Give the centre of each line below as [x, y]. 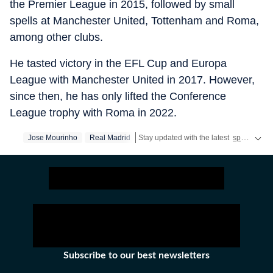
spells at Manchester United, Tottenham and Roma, [134, 21]
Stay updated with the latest [185, 138]
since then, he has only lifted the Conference [118, 96]
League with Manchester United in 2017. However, [132, 80]
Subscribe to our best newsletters [136, 255]
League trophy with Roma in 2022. [93, 113]
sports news [237, 138]
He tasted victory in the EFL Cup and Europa [118, 63]
